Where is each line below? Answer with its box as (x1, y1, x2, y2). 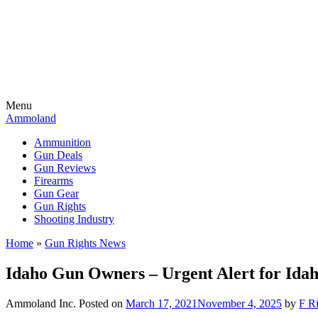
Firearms (34, 175, 73, 187)
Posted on (79, 297, 126, 309)
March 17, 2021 (126, 297, 197, 309)
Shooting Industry (34, 213, 114, 225)
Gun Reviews (34, 162, 96, 174)
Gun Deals (34, 149, 82, 161)
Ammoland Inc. (6, 297, 76, 309)
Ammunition (34, 136, 91, 148)
